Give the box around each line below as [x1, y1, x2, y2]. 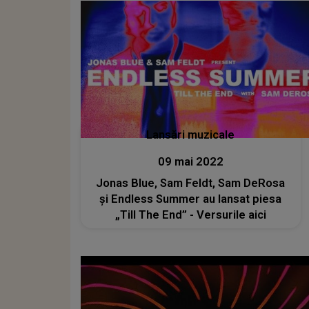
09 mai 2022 [157, 155, 223, 168]
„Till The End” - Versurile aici [114, 208, 266, 221]
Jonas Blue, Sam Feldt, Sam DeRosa [96, 177, 286, 190]
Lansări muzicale [146, 128, 235, 141]
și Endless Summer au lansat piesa [99, 192, 282, 206]
